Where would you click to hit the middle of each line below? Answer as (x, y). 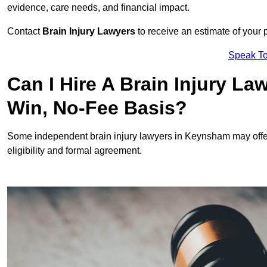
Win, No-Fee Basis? (97, 108)
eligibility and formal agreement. (74, 151)
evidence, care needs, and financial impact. (98, 8)
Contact (25, 32)
